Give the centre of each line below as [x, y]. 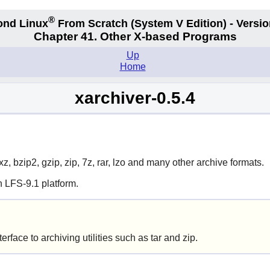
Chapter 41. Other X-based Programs [135, 37]
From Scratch [93, 23]
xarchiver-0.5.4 [135, 98]
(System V [157, 23]
